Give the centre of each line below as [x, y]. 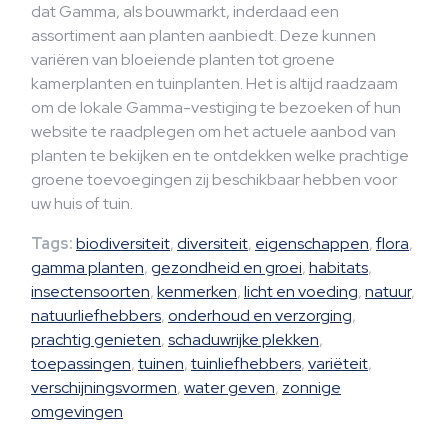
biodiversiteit [123, 243]
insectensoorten [90, 291]
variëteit [338, 363]
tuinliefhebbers [246, 363]
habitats [338, 267]
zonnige [311, 387]
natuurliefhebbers [96, 315]
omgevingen [77, 411]
